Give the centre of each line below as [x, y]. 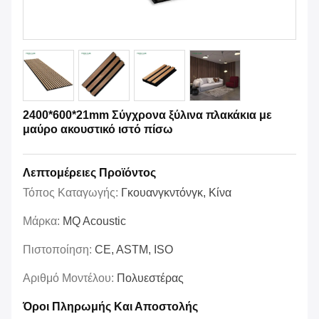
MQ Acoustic [94, 221]
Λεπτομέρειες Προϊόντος [89, 173]
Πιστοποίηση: [59, 250]
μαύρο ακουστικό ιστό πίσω [98, 130]
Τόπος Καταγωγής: [72, 193]
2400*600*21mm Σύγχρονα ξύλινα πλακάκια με [147, 115]
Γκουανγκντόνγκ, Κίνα [176, 193]
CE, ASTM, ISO [134, 250]
